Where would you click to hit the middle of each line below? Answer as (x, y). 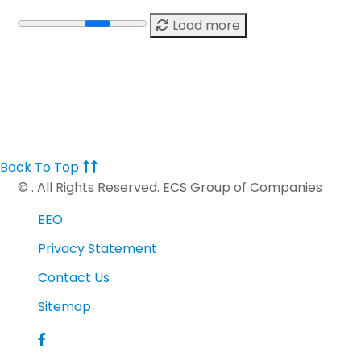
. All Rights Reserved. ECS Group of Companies (177, 187)
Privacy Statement (98, 249)
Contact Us (74, 278)
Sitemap (64, 307)
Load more (205, 25)
